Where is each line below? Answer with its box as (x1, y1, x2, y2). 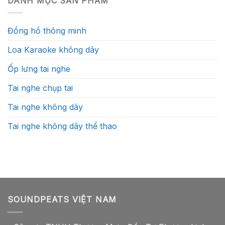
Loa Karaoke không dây (8, 45, 99, 55)
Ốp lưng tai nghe (8, 64, 70, 74)
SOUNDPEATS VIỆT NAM (8, 194, 117, 205)
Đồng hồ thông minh (8, 26, 86, 36)
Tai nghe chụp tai (8, 83, 73, 93)
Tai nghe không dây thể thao (8, 121, 117, 132)
